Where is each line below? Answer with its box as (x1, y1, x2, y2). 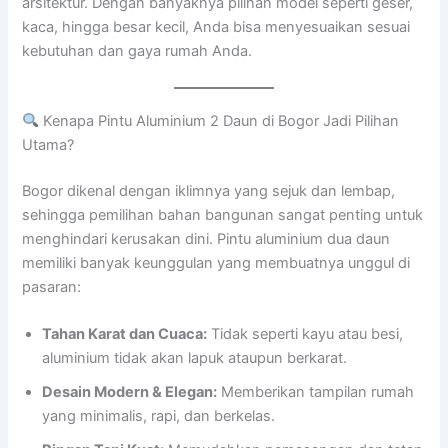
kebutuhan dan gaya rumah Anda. (22, 42, 253, 61)
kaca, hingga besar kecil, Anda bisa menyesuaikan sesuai (22, 18, 411, 37)
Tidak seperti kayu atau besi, (207, 324, 404, 343)
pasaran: (22, 277, 82, 296)
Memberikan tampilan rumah (217, 382, 415, 401)
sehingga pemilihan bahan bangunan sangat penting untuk (22, 205, 424, 224)
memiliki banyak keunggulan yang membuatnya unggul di (22, 253, 411, 272)
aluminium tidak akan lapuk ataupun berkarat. (42, 348, 348, 367)
